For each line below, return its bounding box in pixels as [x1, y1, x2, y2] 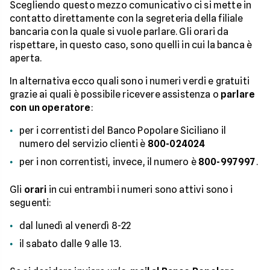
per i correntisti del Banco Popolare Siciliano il [19, 125, 226, 136]
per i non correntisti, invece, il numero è [19, 156, 198, 168]
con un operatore [10, 102, 91, 113]
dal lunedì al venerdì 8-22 [19, 220, 131, 231]
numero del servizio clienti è [19, 138, 148, 149]
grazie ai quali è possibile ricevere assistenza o [10, 89, 221, 100]
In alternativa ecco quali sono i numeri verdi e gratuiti [10, 75, 250, 87]
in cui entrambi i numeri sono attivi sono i [46, 184, 233, 195]
